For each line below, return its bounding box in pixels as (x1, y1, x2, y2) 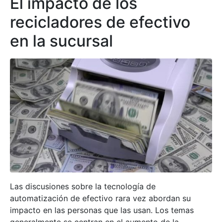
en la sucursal (10, 31, 113, 51)
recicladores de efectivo (10, 12, 190, 32)
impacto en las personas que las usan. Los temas (10, 205, 194, 215)
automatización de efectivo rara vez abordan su (10, 193, 191, 203)
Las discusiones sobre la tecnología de (10, 181, 156, 191)
